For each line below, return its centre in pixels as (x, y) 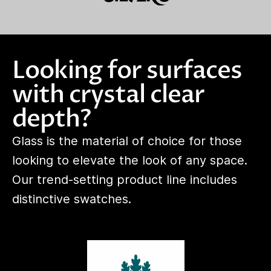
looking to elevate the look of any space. (130, 160)
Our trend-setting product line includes (125, 179)
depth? (51, 119)
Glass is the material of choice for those (127, 141)
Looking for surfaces (127, 70)
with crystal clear (108, 94)
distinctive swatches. (72, 199)
